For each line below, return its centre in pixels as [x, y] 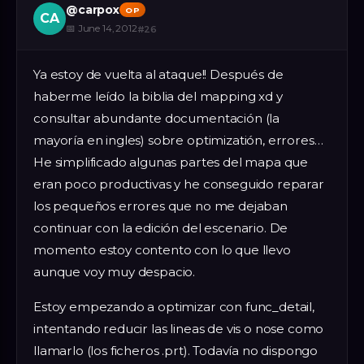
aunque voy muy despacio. [115, 272]
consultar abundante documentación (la [157, 119]
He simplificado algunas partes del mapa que [171, 162]
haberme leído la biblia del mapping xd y [158, 97]
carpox [98, 9]
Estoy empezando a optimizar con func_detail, [174, 307]
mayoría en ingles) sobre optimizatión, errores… [178, 141]
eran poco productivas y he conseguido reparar [179, 184]
